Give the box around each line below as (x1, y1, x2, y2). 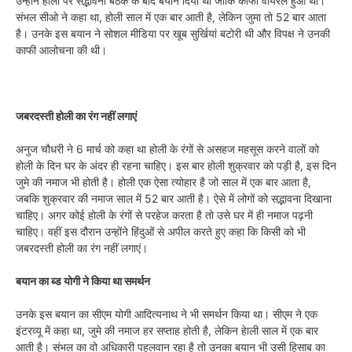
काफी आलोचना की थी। (16, 42, 107, 57)
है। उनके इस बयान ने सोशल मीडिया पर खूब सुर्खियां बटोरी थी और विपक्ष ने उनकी (16, 26, 330, 40)
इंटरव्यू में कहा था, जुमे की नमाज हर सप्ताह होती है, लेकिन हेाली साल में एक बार (16, 323, 318, 337)
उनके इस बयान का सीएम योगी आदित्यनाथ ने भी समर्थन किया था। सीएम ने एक (16, 306, 317, 321)
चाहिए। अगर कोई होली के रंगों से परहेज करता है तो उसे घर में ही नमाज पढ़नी (16, 207, 313, 222)
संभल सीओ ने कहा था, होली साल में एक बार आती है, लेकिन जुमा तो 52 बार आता (16, 9, 326, 24)
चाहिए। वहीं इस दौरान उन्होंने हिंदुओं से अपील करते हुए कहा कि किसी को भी (16, 224, 306, 238)
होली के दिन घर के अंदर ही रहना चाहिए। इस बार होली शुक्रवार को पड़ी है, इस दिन (16, 158, 336, 172)
